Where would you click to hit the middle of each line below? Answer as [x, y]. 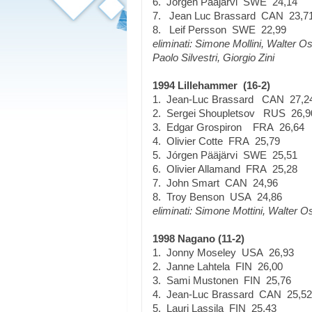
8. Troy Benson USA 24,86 [217, 197]
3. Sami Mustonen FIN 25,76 [222, 280]
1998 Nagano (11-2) [198, 239]
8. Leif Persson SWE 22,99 [219, 30]
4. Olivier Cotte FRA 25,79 [216, 141]
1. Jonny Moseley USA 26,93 [223, 252]
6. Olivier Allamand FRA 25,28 [225, 169]
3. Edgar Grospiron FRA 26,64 [228, 127]
